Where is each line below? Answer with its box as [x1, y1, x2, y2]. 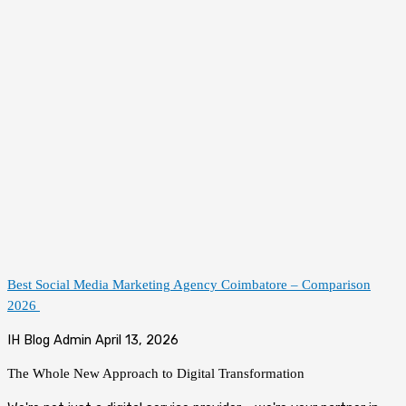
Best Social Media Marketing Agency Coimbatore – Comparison [7, 277, 371, 293]
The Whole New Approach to [7, 366, 177, 382]
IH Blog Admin [7, 331, 95, 348]
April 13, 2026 [95, 331, 179, 348]
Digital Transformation [177, 366, 304, 382]
